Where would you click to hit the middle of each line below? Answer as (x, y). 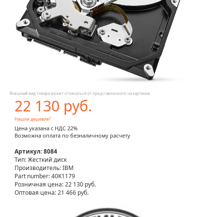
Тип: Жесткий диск (41, 160)
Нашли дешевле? (33, 119)
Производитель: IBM (44, 168)
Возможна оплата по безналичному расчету (72, 136)
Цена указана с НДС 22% (46, 128)
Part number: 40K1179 (45, 176)
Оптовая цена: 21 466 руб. (52, 193)
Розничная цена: (40, 185)
